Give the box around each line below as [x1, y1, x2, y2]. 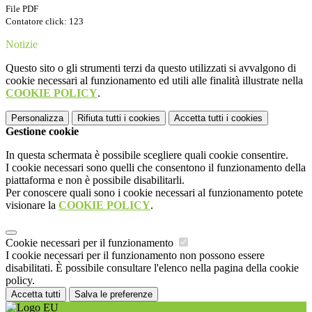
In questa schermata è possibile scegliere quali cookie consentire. [6, 149, 288, 162]
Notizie [6, 38, 38, 51]
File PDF [6, 3, 38, 15]
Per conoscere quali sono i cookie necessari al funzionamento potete [6, 187, 303, 199]
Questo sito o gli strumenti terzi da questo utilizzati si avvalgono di [6, 62, 296, 75]
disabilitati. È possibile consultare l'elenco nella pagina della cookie [6, 262, 299, 274]
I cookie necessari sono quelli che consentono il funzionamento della [6, 162, 306, 174]
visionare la [6, 199, 58, 212]
